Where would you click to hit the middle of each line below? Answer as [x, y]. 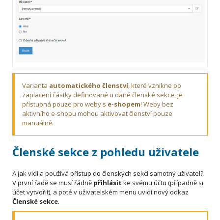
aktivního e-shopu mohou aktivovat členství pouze [97, 113]
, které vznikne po [155, 85]
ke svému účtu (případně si [163, 182]
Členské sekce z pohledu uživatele [106, 151]
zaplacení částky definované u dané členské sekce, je [102, 95]
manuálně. [38, 123]
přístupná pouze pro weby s [65, 104]
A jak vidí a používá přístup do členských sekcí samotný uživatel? [108, 173]
